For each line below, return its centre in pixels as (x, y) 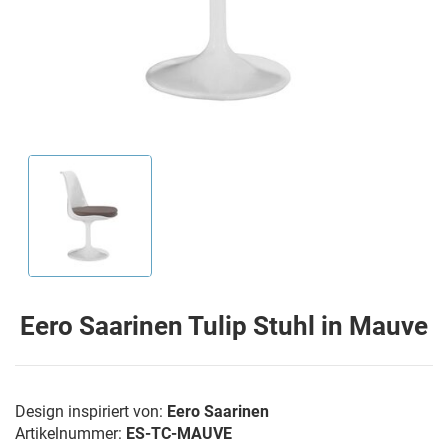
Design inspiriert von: (91, 412)
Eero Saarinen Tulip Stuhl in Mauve (224, 326)
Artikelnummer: (70, 434)
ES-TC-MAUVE (179, 434)
